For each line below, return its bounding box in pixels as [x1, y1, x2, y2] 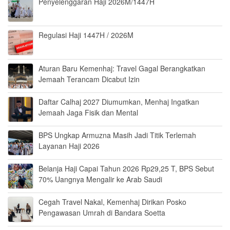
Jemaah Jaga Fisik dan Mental [39, 107, 138, 118]
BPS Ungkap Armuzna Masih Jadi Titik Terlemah [39, 130, 196, 141]
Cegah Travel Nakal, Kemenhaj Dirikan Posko [39, 197, 186, 207]
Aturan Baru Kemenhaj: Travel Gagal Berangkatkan [39, 63, 205, 74]
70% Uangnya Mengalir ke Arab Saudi [39, 174, 162, 185]
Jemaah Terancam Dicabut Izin [39, 74, 140, 85]
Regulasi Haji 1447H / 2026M [39, 30, 133, 41]
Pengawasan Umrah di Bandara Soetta [39, 207, 165, 218]
